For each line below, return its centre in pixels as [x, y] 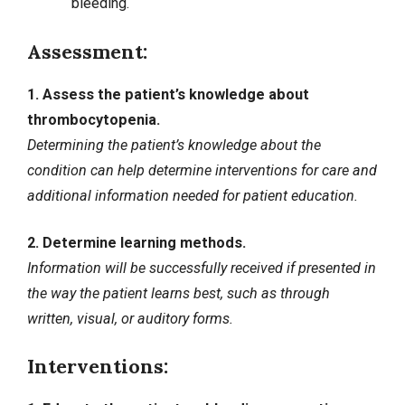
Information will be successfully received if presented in [202, 268]
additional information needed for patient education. [193, 195]
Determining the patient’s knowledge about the [174, 145]
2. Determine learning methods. [137, 242]
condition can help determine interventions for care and [202, 170]
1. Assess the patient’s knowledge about [168, 94]
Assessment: [87, 51]
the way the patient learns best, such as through [179, 293]
